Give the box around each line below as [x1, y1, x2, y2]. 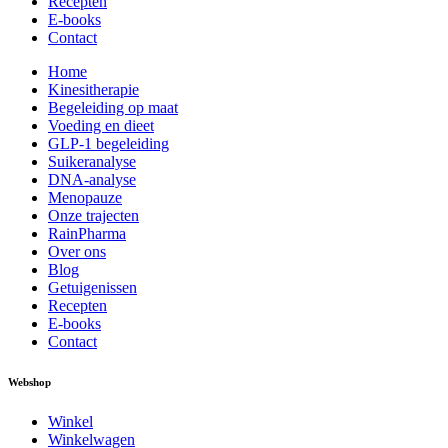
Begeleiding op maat [48, 98, 178, 116]
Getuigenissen [48, 278, 137, 296]
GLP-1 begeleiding [48, 134, 169, 152]
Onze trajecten [48, 206, 139, 224]
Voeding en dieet [48, 116, 154, 134]
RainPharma [48, 224, 126, 242]
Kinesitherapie [48, 80, 139, 98]
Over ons [48, 242, 106, 260]
